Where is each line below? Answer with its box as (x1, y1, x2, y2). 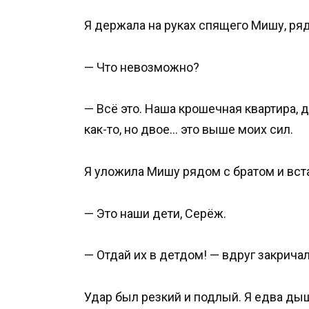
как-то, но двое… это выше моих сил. (84, 122, 293, 137)
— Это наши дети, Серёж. (84, 206, 226, 221)
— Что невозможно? (84, 59, 199, 74)
